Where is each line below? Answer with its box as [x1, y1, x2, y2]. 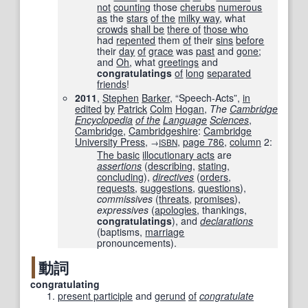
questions [198, 181, 241, 195]
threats [159, 192, 190, 206]
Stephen [102, 91, 139, 105]
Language [163, 113, 207, 127]
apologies [155, 203, 197, 217]
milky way [178, 11, 220, 25]
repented [116, 33, 156, 47]
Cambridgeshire [129, 124, 198, 138]
